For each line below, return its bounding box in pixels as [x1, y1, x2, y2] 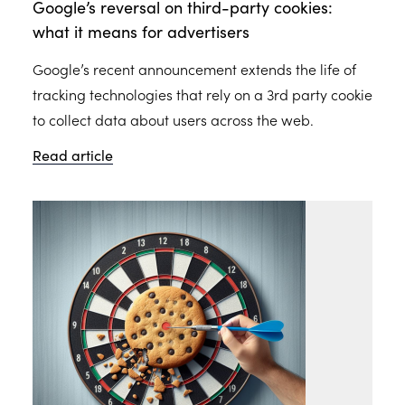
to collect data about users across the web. [33, 109, 314, 129]
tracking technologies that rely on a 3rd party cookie [33, 84, 372, 104]
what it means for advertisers [33, 20, 250, 42]
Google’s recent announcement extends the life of [33, 59, 356, 79]
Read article [33, 145, 113, 165]
